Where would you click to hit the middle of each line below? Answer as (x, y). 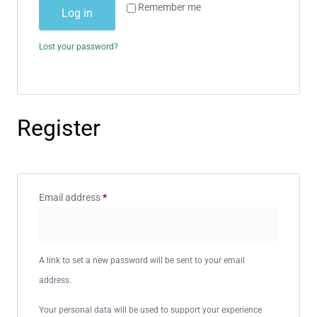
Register (59, 128)
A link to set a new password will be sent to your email (142, 260)
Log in (77, 13)
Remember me (169, 7)
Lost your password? (79, 46)
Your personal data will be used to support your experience (150, 310)
